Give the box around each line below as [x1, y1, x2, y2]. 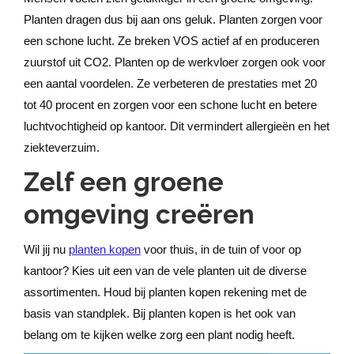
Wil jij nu [24, 243, 69, 256]
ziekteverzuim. [24, 141, 100, 154]
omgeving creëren [24, 199, 254, 230]
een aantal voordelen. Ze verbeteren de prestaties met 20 [24, 77, 317, 90]
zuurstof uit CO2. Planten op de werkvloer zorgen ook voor [24, 55, 326, 69]
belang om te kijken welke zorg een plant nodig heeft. [24, 328, 295, 341]
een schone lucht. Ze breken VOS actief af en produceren [24, 34, 319, 47]
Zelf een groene [24, 167, 224, 198]
